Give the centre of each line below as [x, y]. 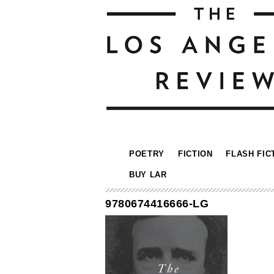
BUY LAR [148, 175]
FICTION [195, 154]
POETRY [147, 154]
